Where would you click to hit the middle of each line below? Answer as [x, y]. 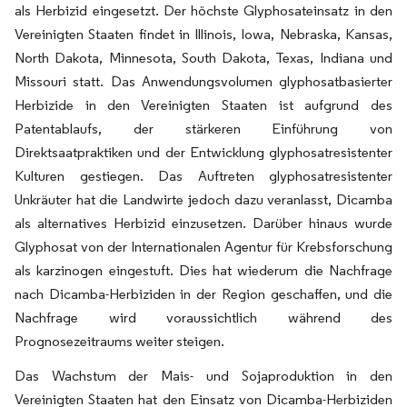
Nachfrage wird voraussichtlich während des [203, 317]
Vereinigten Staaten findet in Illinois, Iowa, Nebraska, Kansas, [203, 34]
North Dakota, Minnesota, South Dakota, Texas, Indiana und [203, 57]
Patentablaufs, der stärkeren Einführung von [203, 128]
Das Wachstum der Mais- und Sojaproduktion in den [203, 375]
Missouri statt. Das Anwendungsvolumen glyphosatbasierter [203, 81]
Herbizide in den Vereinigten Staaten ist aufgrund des [203, 104]
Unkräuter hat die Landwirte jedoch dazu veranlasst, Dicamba [203, 199]
